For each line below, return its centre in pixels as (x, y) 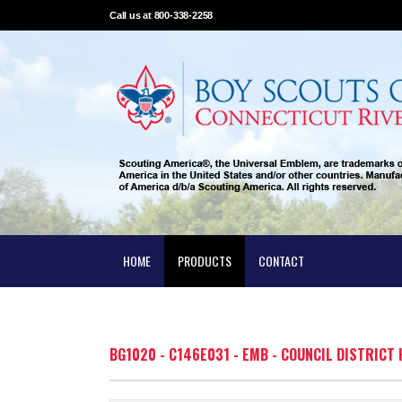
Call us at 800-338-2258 (162, 15)
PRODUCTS (205, 261)
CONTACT (281, 261)
